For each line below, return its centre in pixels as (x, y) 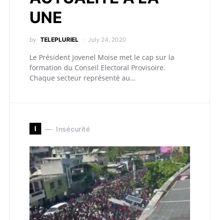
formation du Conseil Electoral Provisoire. (97, 68)
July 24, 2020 (107, 40)
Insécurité (73, 129)
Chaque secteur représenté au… (82, 78)
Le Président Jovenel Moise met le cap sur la (102, 57)
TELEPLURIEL (59, 40)
